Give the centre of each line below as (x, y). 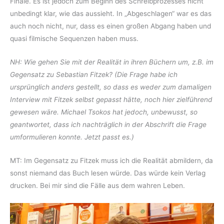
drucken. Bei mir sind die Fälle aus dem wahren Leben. (97, 185)
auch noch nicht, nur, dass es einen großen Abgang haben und (110, 26)
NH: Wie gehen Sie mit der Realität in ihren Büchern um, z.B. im (112, 62)
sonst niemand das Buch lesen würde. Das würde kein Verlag (108, 173)
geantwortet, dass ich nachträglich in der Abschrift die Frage (108, 124)
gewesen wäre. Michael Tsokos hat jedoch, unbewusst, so (104, 112)
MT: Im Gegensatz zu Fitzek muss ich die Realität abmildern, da (111, 160)
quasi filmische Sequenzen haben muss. (74, 38)
